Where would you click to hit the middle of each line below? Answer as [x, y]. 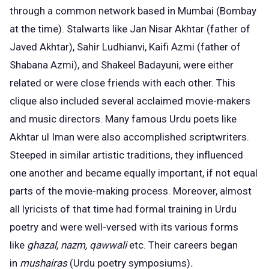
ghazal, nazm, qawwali [78, 245]
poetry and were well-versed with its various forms [124, 227]
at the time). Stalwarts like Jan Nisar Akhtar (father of [130, 29]
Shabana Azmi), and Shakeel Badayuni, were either [122, 65]
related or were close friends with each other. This [122, 83]
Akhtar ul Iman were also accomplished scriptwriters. [129, 137]
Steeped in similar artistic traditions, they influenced [126, 155]
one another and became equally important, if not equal [134, 173]
